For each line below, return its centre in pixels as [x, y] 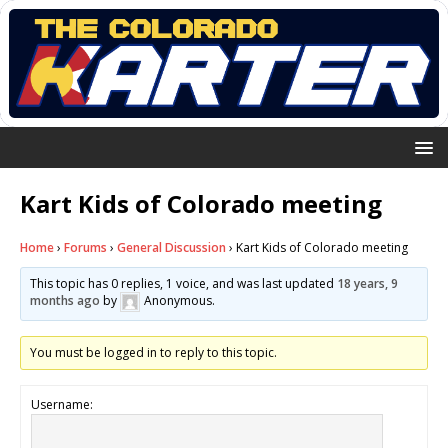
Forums [85, 247]
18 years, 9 [368, 283]
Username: [62, 404]
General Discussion [171, 247]
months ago [65, 301]
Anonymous [178, 301]
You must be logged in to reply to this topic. [154, 352]
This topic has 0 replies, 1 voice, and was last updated [184, 283]
